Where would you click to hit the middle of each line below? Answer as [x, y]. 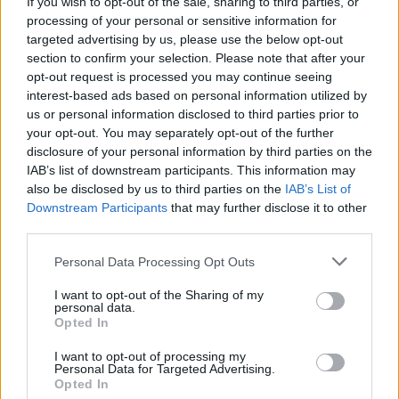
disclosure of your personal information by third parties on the [199, 151]
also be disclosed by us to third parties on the [156, 189]
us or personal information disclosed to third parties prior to [193, 114]
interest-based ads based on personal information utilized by [197, 95]
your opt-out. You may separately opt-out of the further [180, 133]
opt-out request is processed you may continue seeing [179, 77]
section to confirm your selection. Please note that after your [196, 58]
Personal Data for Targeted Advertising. [165, 369]
